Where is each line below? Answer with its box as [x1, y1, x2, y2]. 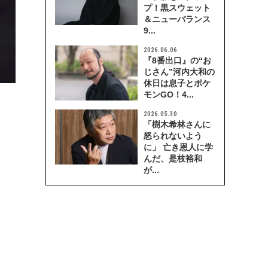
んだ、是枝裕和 [144, 154, 202, 163]
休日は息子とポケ [144, 78, 211, 88]
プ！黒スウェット [144, 3, 211, 13]
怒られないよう [144, 131, 202, 141]
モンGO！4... [144, 90, 194, 99]
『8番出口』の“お [144, 56, 211, 65]
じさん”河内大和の [144, 67, 215, 77]
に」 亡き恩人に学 [144, 142, 213, 152]
